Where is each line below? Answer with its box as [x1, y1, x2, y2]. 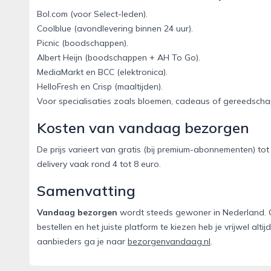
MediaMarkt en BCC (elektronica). [37, 67, 168, 78]
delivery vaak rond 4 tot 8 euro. [37, 158, 161, 170]
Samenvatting [37, 181, 135, 200]
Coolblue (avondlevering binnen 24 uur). [37, 23, 193, 34]
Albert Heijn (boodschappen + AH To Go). [37, 52, 200, 64]
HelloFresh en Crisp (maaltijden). [37, 81, 163, 93]
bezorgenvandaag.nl [128, 236, 211, 247]
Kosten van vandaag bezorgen [37, 119, 249, 137]
